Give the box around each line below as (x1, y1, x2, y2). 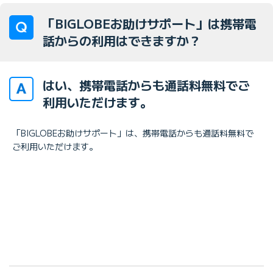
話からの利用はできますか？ (43, 31, 201, 49)
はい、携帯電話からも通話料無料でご (43, 76, 250, 94)
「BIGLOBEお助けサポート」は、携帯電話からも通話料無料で (12, 126, 253, 139)
